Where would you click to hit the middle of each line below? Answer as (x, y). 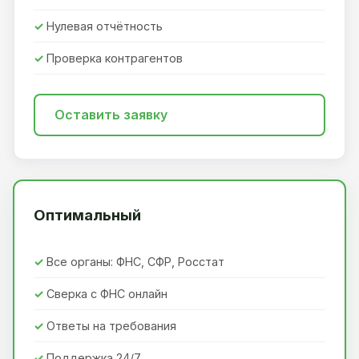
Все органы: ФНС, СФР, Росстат (135, 261)
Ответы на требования (111, 325)
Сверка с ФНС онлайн (107, 293)
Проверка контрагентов (115, 58)
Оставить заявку (111, 114)
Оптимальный (87, 214)
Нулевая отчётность (105, 26)
